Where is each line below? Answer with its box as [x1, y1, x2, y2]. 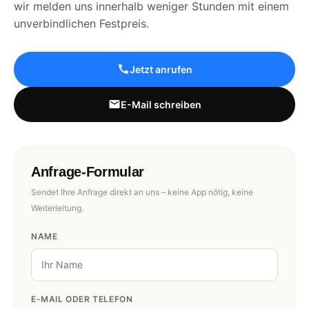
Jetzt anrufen [129, 63, 192, 75]
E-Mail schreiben [120, 98, 201, 110]
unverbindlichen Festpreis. [14, 16, 149, 30]
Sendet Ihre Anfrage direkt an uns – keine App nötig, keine [31, 186, 253, 197]
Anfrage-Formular [31, 163, 145, 179]
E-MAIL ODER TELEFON [31, 293, 133, 304]
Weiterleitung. [31, 202, 83, 213]
